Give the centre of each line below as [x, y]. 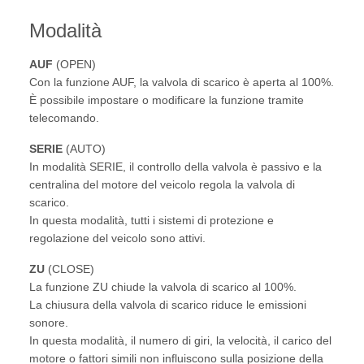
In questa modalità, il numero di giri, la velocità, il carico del [180, 341]
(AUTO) [84, 149]
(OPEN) [74, 65]
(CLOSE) [69, 269]
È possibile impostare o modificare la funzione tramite [167, 100]
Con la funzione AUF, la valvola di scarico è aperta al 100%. [182, 82]
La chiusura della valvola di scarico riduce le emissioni [168, 305]
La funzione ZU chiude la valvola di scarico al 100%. [163, 287]
